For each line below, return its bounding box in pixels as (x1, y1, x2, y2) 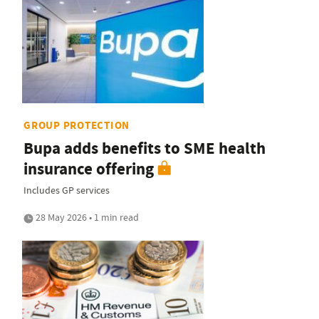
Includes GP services (23, 183, 110, 197)
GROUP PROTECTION (23, 117, 130, 132)
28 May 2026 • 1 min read (33, 210, 139, 224)
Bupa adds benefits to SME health (23, 137, 266, 159)
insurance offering (23, 157, 154, 180)
